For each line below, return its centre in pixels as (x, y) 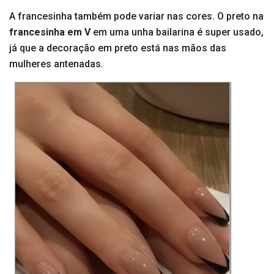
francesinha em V (51, 32)
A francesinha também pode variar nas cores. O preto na (136, 17)
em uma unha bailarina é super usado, (178, 32)
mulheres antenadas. (56, 64)
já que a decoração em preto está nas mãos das (118, 48)
